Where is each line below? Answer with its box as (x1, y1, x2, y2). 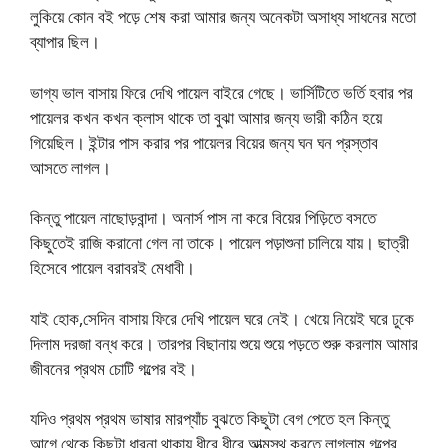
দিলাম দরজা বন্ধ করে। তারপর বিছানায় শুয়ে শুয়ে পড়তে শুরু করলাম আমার (30, 331, 418, 355)
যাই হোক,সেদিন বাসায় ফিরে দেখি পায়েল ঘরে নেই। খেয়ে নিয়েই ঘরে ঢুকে (30, 306, 414, 330)
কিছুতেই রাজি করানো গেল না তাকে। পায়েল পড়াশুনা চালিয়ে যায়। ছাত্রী (30, 231, 409, 255)
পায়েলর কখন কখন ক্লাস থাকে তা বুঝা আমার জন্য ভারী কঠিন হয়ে (30, 105, 382, 129)
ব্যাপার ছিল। (30, 30, 100, 54)
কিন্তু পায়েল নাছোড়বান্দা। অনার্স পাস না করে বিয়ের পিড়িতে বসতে (30, 206, 376, 230)
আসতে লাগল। (30, 155, 111, 179)
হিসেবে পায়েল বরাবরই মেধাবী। (30, 256, 195, 280)
